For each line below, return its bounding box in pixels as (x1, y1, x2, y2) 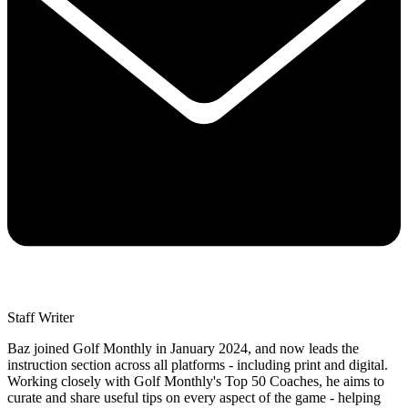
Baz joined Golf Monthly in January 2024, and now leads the (7, 341, 359, 357)
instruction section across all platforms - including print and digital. (7, 357, 388, 373)
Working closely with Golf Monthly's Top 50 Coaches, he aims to (7, 373, 384, 390)
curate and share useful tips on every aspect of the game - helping (7, 390, 381, 406)
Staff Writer (7, 310, 74, 326)
